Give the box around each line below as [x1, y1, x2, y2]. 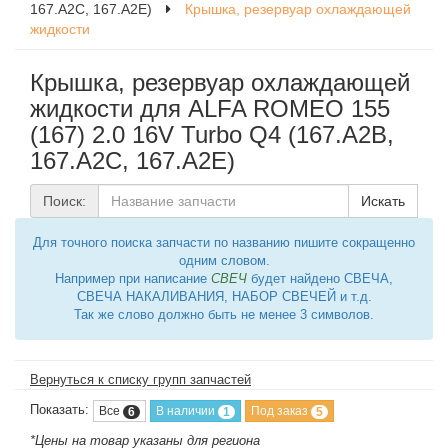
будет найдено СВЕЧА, [247, 271, 393, 286]
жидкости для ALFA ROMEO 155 [30, 95, 390, 122]
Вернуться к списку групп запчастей [30, 372, 251, 387]
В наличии [156, 404, 218, 418]
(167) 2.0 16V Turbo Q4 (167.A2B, [30, 121, 394, 148]
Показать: [30, 402, 93, 418]
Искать [361, 193, 405, 209]
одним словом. [178, 253, 270, 268]
